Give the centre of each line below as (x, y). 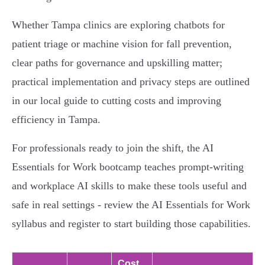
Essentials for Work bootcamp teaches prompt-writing (128, 167)
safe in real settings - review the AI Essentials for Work (131, 205)
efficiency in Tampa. (56, 120)
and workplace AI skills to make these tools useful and (129, 186)
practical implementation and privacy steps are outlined (131, 82)
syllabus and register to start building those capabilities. (131, 224)
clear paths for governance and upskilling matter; (117, 63)
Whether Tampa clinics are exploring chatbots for (118, 25)
